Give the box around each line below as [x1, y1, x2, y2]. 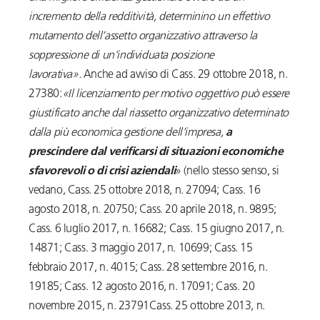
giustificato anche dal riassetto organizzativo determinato [29, 108, 289, 120]
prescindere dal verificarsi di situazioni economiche [29, 146, 284, 159]
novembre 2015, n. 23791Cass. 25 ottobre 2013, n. [29, 301, 265, 313]
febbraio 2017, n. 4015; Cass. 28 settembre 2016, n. [29, 262, 268, 274]
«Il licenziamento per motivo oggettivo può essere [61, 89, 290, 101]
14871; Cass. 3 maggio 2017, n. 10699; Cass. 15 [29, 243, 253, 255]
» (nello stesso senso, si [175, 166, 279, 178]
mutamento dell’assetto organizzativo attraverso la [29, 31, 258, 43]
